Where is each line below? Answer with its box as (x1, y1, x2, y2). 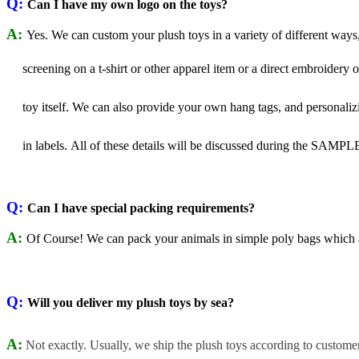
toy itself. (6, 99, 72, 114)
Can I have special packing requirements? (27, 200, 255, 215)
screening (6, 61, 74, 75)
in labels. (6, 138, 71, 152)
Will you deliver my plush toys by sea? (27, 295, 234, 309)
